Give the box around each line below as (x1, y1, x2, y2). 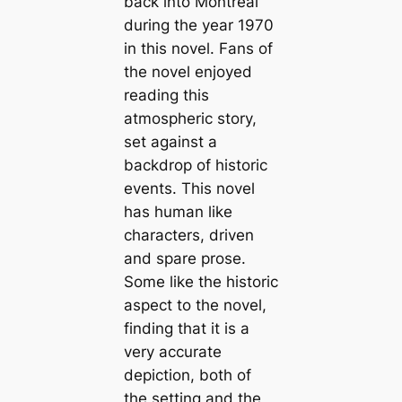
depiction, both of (123, 365, 251, 384)
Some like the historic (123, 272, 278, 291)
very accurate (123, 342, 222, 361)
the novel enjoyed (123, 62, 252, 81)
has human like (123, 202, 232, 221)
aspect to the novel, (123, 295, 267, 314)
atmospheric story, (123, 109, 257, 127)
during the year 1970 (123, 15, 274, 34)
